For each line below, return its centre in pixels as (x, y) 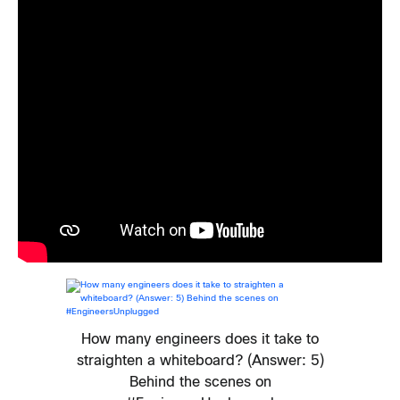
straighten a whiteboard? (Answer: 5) (200, 362)
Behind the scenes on (200, 383)
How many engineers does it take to (200, 340)
